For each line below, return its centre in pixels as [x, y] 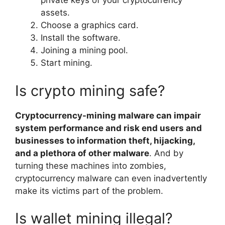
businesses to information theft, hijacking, [105, 140]
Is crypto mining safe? [90, 90]
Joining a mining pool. [84, 50]
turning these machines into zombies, [91, 165]
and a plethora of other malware [82, 153]
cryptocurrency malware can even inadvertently [111, 178]
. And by [166, 153]
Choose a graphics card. [90, 25]
